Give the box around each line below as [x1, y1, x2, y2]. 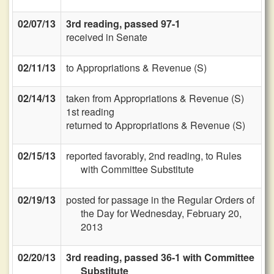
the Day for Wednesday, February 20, [81, 206, 242, 220]
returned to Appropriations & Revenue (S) [66, 118, 245, 132]
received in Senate [66, 30, 147, 44]
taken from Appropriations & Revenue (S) [66, 91, 244, 105]
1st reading [66, 105, 114, 119]
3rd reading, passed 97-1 [66, 17, 180, 31]
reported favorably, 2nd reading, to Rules [66, 149, 242, 163]
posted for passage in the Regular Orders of [66, 193, 254, 207]
